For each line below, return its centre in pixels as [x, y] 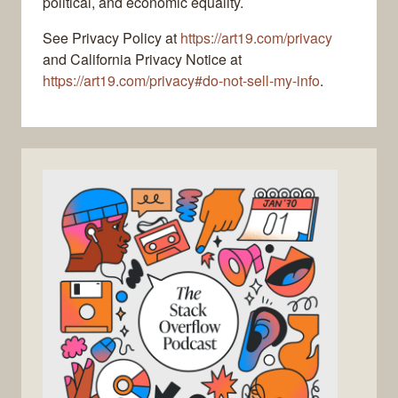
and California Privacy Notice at [142, 60]
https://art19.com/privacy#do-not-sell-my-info [181, 81]
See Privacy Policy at [111, 38]
